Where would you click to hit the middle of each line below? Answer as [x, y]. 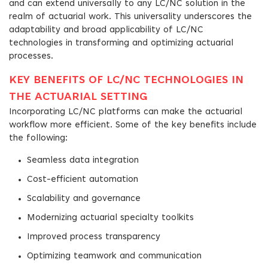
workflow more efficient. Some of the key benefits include [133, 125]
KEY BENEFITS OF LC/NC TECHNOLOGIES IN [126, 81]
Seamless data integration [83, 161]
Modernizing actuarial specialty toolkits [110, 218]
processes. [31, 57]
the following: [38, 138]
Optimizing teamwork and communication [114, 256]
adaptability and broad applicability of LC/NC [106, 30]
